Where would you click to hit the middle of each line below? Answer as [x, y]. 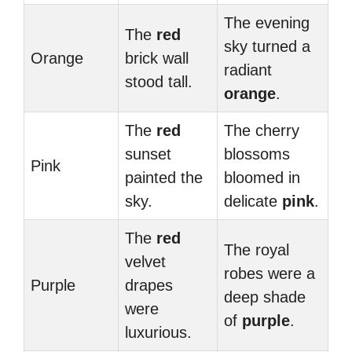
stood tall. [159, 82]
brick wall [157, 58]
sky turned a [267, 46]
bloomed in [262, 178]
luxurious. [158, 332]
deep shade [265, 297]
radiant [248, 70]
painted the [164, 178]
